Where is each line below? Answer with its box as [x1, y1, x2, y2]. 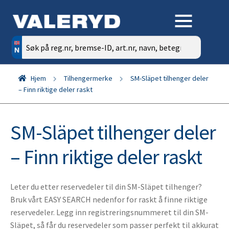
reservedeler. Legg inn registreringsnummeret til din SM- [10, 207, 209, 217]
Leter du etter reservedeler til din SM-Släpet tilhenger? [10, 181, 202, 192]
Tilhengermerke [63, 74, 112, 83]
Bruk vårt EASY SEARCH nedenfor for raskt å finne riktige [10, 194, 208, 204]
